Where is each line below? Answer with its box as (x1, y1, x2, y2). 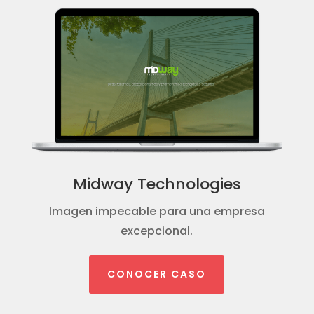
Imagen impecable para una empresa (48, 203, 265, 219)
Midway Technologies (72, 172, 241, 195)
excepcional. (121, 222, 193, 239)
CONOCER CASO (107, 266, 207, 281)
